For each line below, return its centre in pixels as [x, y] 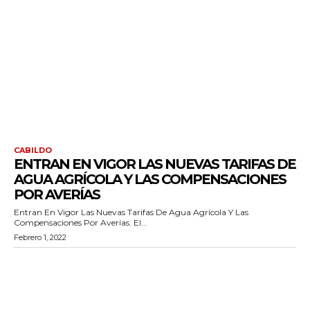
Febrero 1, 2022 [40, 237]
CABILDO [33, 150]
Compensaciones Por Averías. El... [81, 222]
